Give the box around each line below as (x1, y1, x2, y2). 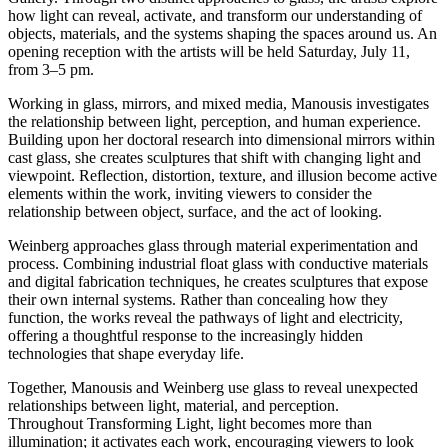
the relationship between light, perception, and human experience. (8, 112, 421, 130)
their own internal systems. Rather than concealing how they (8, 290, 388, 308)
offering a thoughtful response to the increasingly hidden (8, 326, 363, 344)
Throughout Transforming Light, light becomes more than (8, 414, 372, 432)
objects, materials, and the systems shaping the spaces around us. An (8, 24, 437, 42)
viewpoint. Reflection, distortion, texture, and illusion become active (8, 166, 437, 184)
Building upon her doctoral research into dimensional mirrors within (8, 130, 435, 148)
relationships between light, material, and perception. (8, 396, 339, 414)
